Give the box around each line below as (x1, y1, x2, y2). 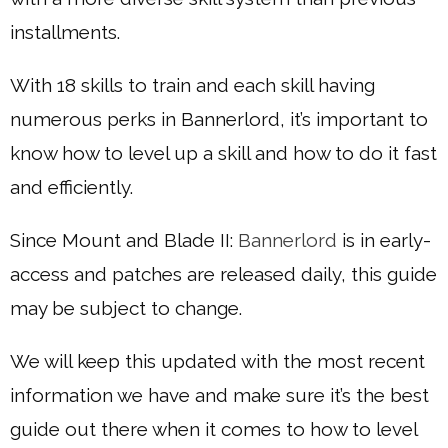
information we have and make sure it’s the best (10, 384, 429, 406)
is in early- (337, 229, 431, 251)
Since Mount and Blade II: (10, 229, 238, 251)
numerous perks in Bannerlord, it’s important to (10, 108, 428, 130)
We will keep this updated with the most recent (10, 350, 425, 372)
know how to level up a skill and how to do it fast (10, 142, 437, 164)
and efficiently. (10, 176, 133, 198)
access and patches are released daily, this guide (10, 263, 437, 285)
